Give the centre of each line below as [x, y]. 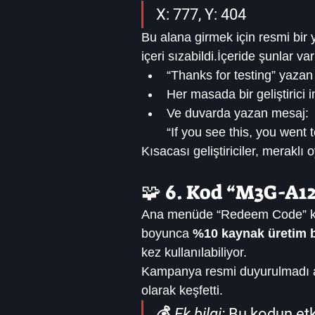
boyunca [167, 234]
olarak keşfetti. [182, 291]
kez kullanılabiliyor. [194, 253]
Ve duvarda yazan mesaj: [238, 114]
